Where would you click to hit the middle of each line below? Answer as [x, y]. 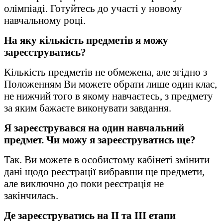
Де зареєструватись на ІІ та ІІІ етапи [90, 215]
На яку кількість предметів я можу [86, 40]
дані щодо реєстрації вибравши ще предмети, [104, 171]
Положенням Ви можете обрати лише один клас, [111, 84]
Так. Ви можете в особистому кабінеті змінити [107, 159]
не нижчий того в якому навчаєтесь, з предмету [109, 96]
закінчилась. [31, 195]
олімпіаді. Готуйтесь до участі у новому [93, 8]
